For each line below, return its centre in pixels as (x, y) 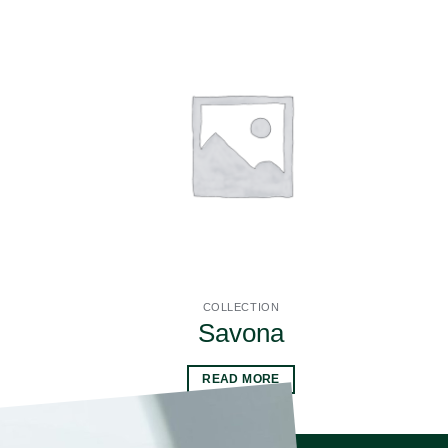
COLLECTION (241, 306)
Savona (241, 332)
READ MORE (241, 379)
